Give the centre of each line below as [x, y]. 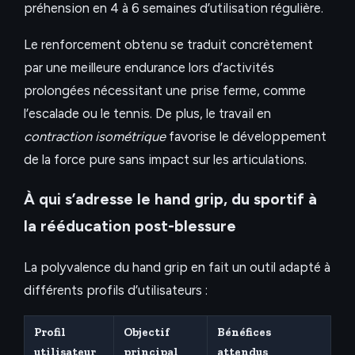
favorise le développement [246, 136]
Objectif [147, 332]
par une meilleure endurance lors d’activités [149, 67]
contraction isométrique [95, 136]
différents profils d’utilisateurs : [116, 290]
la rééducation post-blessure [130, 227]
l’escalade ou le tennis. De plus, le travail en [147, 113]
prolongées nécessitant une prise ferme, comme [165, 90]
